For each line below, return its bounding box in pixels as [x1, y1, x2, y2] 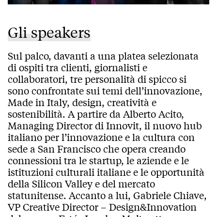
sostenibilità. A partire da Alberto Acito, [8, 107, 184, 121]
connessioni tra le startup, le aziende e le [8, 154, 189, 167]
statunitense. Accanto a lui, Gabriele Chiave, [8, 188, 207, 202]
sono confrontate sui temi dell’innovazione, [8, 84, 202, 97]
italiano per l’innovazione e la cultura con [8, 130, 195, 144]
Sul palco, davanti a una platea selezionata [8, 49, 199, 62]
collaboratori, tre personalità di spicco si [8, 72, 186, 86]
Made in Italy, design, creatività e [8, 95, 156, 109]
